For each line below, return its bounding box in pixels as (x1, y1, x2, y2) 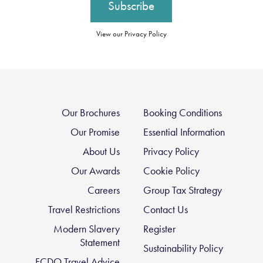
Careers (87, 184, 120, 197)
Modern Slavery (53, 222, 120, 236)
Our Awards (70, 164, 120, 178)
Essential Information (143, 126, 225, 139)
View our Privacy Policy (96, 29, 167, 39)
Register (143, 222, 176, 236)
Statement (79, 236, 120, 249)
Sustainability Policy (143, 242, 223, 255)
